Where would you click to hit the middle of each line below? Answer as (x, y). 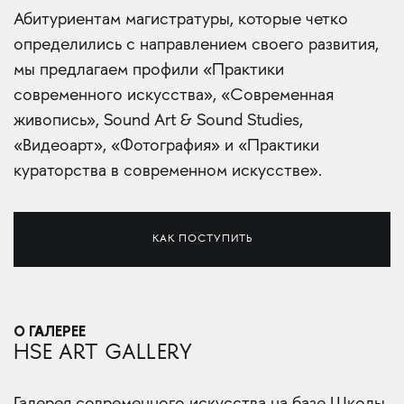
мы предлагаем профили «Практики (149, 70)
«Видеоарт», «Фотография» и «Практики (166, 146)
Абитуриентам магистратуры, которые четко (181, 20)
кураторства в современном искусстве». (168, 171)
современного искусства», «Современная (174, 96)
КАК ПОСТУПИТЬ (202, 239)
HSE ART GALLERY (103, 353)
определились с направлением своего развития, (196, 45)
